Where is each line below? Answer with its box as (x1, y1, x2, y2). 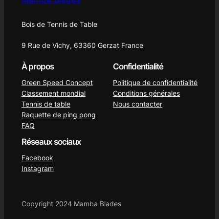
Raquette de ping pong (21, 110, 96, 119)
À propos (21, 62, 54, 72)
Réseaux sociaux (21, 136, 81, 147)
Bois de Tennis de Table (21, 20, 97, 28)
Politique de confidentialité (113, 78, 198, 87)
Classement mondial (21, 89, 86, 98)
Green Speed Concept (21, 78, 93, 87)
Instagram (21, 164, 54, 173)
